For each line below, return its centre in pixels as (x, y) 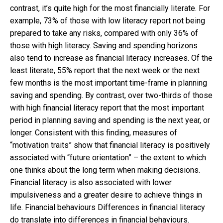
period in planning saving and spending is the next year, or (110, 120)
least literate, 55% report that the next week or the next (105, 71)
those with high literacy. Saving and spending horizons (104, 46)
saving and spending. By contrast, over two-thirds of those (111, 96)
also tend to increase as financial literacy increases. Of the (111, 58)
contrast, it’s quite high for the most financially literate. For (110, 8)
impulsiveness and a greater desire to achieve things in (106, 195)
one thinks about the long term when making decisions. (105, 170)
